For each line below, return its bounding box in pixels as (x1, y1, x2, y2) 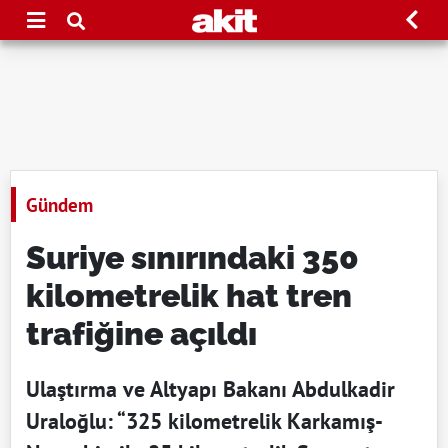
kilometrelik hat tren (26, 277, 352, 314)
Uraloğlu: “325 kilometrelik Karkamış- (26, 407, 383, 435)
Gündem (26, 192, 93, 217)
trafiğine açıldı (26, 315, 257, 352)
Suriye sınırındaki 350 (26, 239, 359, 276)
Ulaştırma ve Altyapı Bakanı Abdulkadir (26, 375, 395, 403)
